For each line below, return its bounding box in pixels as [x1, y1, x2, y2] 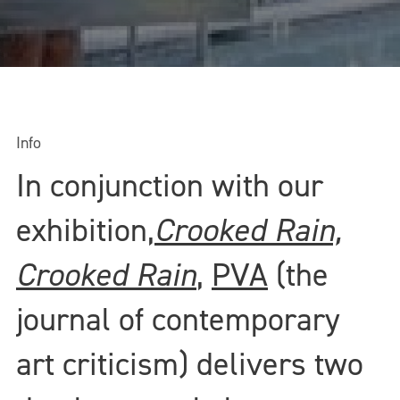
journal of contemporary [16, 297, 340, 341]
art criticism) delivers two [16, 342, 363, 386]
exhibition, [16, 208, 154, 252]
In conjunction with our [16, 163, 323, 207]
